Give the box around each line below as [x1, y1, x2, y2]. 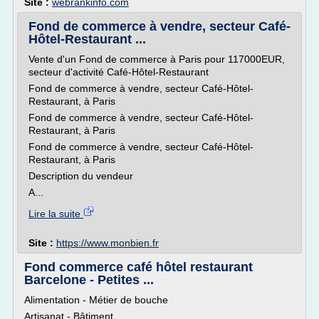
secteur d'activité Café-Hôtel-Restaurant [28, 66, 209, 78]
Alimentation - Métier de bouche [24, 294, 168, 305]
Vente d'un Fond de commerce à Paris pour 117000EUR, [28, 53, 285, 65]
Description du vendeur [28, 170, 133, 182]
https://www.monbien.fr [56, 237, 159, 249]
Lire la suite [28, 208, 83, 219]
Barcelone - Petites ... [24, 273, 154, 287]
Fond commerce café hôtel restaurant [24, 260, 253, 274]
